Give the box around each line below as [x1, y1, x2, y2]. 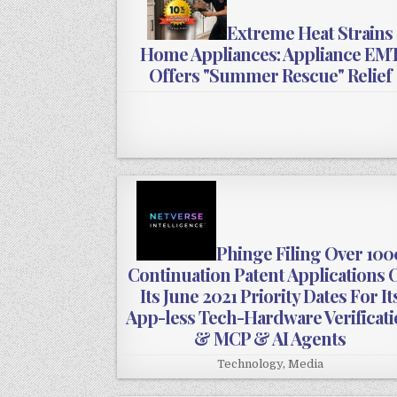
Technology [216, 357, 283, 371]
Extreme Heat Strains [227, 20, 393, 45]
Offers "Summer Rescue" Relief [148, 63, 392, 88]
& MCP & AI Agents [194, 326, 346, 351]
